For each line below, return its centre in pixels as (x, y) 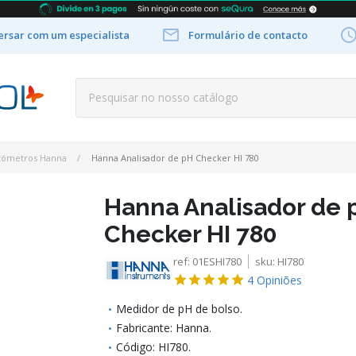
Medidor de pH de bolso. (179, 308)
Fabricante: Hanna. (163, 327)
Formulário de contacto (248, 35)
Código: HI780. (153, 346)
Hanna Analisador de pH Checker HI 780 (175, 157)
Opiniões (279, 280)
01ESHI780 (217, 261)
